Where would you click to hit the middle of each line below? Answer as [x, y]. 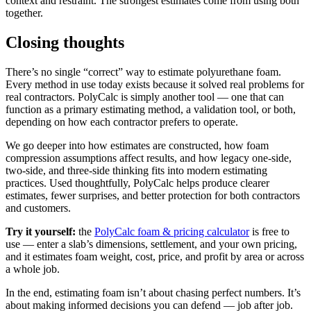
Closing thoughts [65, 42]
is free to [269, 231]
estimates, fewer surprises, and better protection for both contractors [153, 195]
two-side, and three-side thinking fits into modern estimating [136, 170]
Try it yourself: [41, 231]
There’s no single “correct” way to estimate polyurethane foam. [143, 72]
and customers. [38, 208]
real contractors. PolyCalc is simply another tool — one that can [145, 96]
